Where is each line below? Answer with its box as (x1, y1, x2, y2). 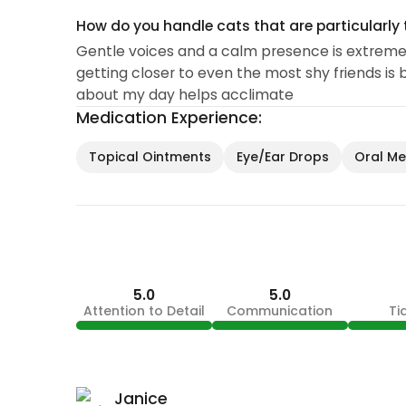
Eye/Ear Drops (236, 147, 329, 166)
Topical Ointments (88, 147, 211, 166)
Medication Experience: (75, 106, 262, 129)
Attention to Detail (82, 301, 205, 320)
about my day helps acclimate (75, 83, 294, 105)
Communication (227, 301, 333, 320)
